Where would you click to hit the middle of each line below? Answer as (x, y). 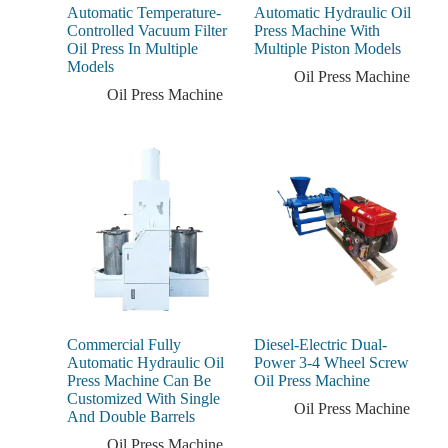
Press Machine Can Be (138, 381)
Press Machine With (316, 31)
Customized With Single (143, 399)
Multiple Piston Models (327, 49)
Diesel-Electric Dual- (320, 345)
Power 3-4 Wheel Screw (331, 363)
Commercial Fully (123, 345)
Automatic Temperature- (143, 13)
